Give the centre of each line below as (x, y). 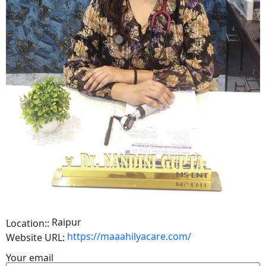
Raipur (65, 222)
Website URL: (35, 238)
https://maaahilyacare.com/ (129, 237)
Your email (30, 258)
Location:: (28, 224)
